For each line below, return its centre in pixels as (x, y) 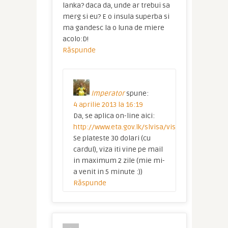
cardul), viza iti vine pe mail (118, 150)
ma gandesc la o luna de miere (113, 28)
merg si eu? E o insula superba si (116, 17)
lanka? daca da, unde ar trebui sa (116, 6)
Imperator (108, 94)
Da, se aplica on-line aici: (114, 116)
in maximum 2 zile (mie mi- (119, 161)
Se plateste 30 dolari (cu (112, 138)
